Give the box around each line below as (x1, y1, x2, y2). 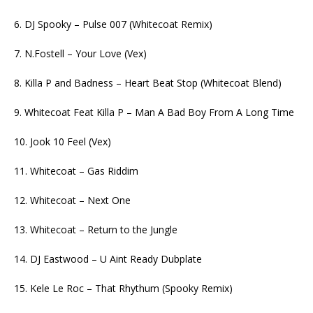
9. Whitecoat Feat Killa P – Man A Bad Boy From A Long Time (14, 105, 294, 119)
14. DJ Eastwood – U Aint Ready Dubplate (14, 252, 202, 265)
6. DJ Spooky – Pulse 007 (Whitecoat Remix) (14, 17, 212, 31)
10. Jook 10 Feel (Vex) (14, 134, 111, 148)
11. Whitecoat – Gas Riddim (14, 163, 138, 177)
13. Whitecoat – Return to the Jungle (14, 222, 177, 236)
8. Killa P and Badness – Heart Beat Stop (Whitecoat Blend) (14, 75, 282, 89)
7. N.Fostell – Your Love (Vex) (14, 46, 147, 60)
